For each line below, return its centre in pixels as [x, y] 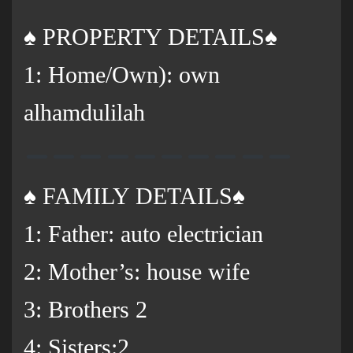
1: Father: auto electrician [143, 234]
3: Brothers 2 [85, 310]
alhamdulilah [84, 113]
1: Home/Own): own [122, 75]
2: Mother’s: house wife [137, 272]
